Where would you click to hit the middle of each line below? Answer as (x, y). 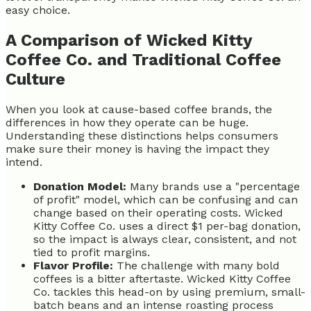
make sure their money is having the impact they (137, 149)
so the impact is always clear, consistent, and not (165, 239)
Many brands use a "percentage (213, 187)
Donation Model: (80, 187)
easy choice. (38, 10)
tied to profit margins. (92, 253)
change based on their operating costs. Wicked (158, 213)
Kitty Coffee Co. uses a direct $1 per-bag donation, (167, 226)
